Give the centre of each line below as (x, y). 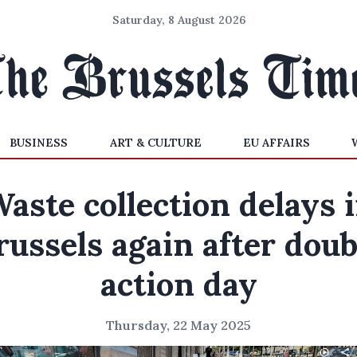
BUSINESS (39, 143)
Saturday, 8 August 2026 (178, 20)
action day (178, 284)
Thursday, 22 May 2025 (178, 325)
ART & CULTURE (155, 143)
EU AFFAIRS (276, 143)
